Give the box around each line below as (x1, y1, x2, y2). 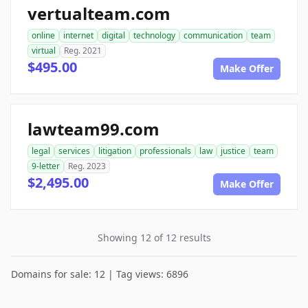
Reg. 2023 (68, 160, 106, 172)
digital (102, 30, 125, 41)
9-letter (32, 160, 60, 172)
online (32, 30, 55, 41)
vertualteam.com (27, 2, 170, 25)
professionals (140, 145, 191, 157)
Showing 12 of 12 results (97, 231, 211, 244)
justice (221, 145, 245, 157)
